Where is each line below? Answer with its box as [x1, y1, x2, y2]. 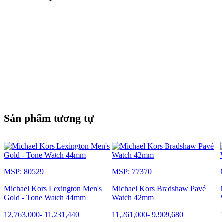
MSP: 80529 [4, 167, 44, 176]
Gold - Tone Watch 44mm [4, 193, 86, 202]
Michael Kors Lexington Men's [4, 184, 102, 193]
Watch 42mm [112, 193, 154, 202]
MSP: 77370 [112, 167, 152, 176]
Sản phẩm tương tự [4, 111, 94, 124]
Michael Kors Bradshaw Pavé [112, 184, 206, 193]
